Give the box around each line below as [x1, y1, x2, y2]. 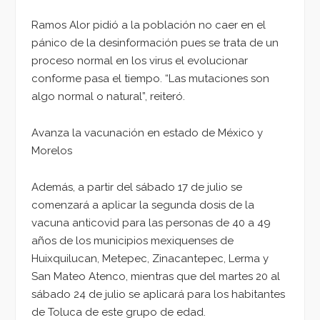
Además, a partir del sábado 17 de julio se [31, 180, 242, 194]
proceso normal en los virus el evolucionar [31, 54, 248, 68]
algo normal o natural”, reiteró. [31, 90, 185, 104]
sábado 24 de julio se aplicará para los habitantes [31, 287, 285, 301]
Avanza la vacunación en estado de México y [31, 126, 263, 139]
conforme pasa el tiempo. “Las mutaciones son [31, 72, 269, 86]
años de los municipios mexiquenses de [31, 234, 234, 247]
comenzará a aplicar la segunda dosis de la [31, 198, 254, 211]
